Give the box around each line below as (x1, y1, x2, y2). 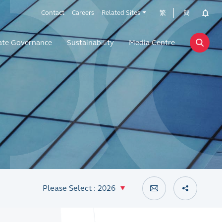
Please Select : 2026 (42, 183, 115, 193)
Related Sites (102, 9, 140, 17)
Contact (41, 9, 64, 17)
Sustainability (67, 38, 114, 47)
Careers (72, 9, 94, 17)
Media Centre (129, 38, 175, 47)
